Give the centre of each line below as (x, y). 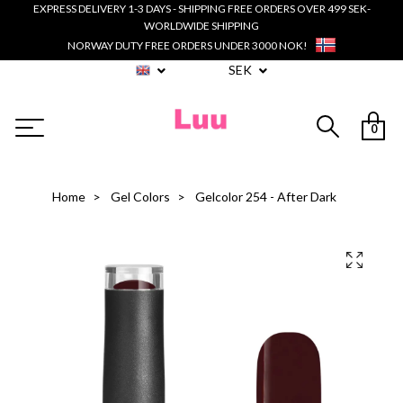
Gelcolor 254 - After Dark (264, 197)
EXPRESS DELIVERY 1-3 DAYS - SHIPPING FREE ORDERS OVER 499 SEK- (201, 9)
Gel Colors (140, 197)
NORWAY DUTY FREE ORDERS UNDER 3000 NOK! (187, 45)
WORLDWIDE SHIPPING (201, 26)
